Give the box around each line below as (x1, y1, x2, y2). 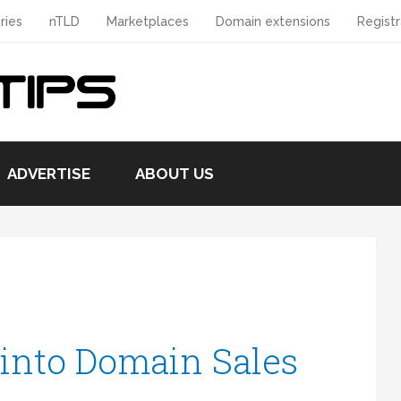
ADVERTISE (7, 165, 90, 183)
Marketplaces (107, 14, 189, 29)
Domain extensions (216, 14, 330, 29)
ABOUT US (135, 165, 214, 183)
